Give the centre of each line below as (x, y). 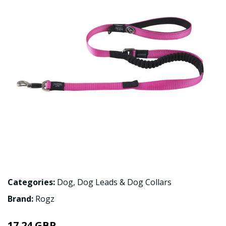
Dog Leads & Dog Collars (124, 182)
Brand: (21, 199)
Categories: (31, 182)
